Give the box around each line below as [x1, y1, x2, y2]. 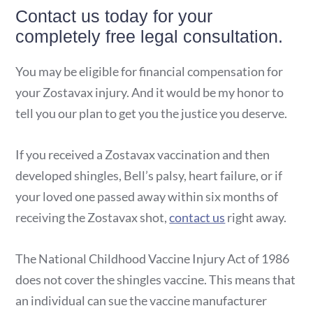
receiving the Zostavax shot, [15, 209, 170, 225]
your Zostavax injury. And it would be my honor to [15, 85, 284, 101]
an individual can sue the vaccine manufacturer [15, 292, 268, 308]
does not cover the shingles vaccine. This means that [15, 271, 296, 287]
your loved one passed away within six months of [15, 188, 279, 204]
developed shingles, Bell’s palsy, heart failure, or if [15, 167, 283, 183]
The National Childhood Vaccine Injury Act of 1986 [15, 250, 290, 266]
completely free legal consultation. [15, 26, 284, 46]
